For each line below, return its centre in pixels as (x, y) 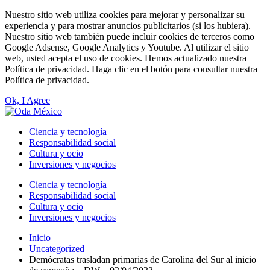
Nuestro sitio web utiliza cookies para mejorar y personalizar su (125, 15)
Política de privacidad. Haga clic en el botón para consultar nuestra (131, 69)
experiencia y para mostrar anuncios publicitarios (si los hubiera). (128, 26)
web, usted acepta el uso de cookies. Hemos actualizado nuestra (126, 58)
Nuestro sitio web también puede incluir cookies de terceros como (130, 36)
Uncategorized (57, 249)
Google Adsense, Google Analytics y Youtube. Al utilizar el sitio (127, 47)
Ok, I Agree (27, 100)
